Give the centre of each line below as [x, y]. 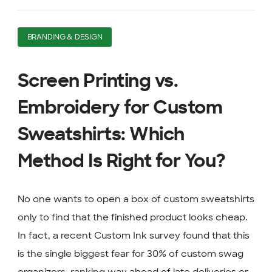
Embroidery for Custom [120, 108]
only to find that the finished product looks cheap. [132, 218]
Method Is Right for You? [121, 162]
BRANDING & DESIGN [65, 37]
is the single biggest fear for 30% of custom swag [130, 254]
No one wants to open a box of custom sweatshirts [136, 199]
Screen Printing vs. [98, 82]
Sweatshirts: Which [101, 135]
